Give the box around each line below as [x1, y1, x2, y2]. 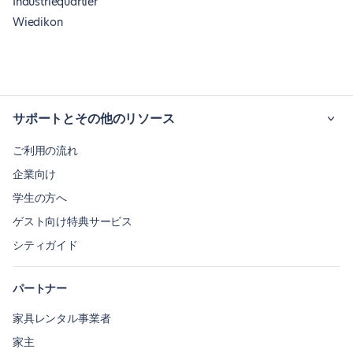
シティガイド [13, 237, 78, 253]
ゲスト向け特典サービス [13, 214, 133, 229]
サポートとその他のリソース [13, 110, 175, 128]
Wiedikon [13, 14, 63, 30]
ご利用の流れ [13, 143, 78, 158]
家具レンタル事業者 [13, 310, 111, 326]
